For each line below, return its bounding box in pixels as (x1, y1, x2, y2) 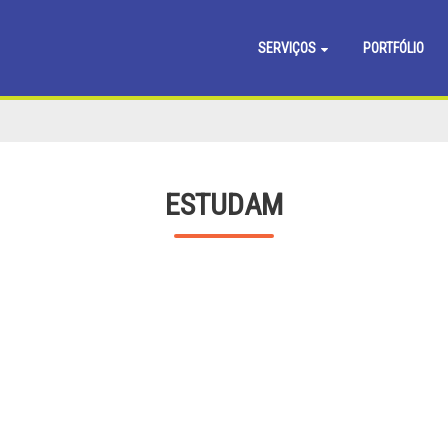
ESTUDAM (165, 187, 283, 222)
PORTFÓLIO (362, 40, 424, 56)
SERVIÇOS (257, 40, 319, 56)
